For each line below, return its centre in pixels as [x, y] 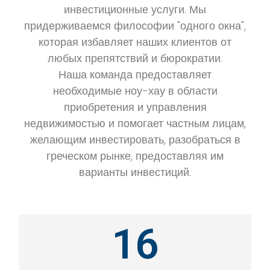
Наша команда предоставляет [135, 74]
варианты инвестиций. [135, 172]
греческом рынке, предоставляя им [135, 156]
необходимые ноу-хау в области [135, 91]
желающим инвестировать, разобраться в [135, 140]
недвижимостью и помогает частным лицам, [135, 123]
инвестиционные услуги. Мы [135, 9]
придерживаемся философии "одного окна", [135, 26]
